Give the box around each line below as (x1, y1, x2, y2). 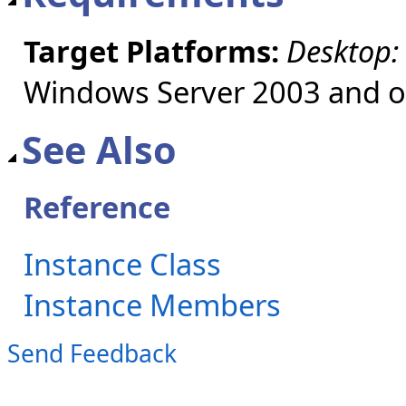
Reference (24, 187, 170, 228)
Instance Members (24, 284, 281, 325)
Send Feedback (7, 337, 177, 371)
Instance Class (24, 243, 221, 285)
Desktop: (286, 30, 399, 72)
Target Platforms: (24, 30, 279, 72)
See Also (22, 123, 177, 175)
